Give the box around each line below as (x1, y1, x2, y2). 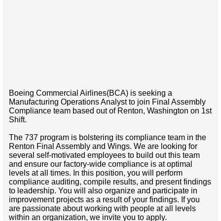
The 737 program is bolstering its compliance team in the (8, 133, 206, 142)
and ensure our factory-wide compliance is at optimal (8, 160, 192, 169)
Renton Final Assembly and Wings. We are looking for (8, 142, 197, 151)
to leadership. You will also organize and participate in (8, 186, 197, 195)
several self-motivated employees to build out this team (8, 151, 200, 160)
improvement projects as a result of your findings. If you (8, 195, 200, 204)
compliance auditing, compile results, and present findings (8, 178, 211, 186)
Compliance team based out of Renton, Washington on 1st (8, 107, 212, 115)
